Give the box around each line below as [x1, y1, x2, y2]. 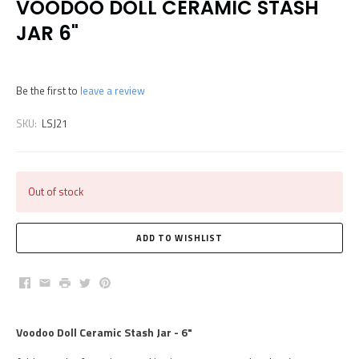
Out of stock [28, 184, 83, 200]
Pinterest [99, 272, 150, 292]
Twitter [79, 272, 119, 292]
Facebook [18, 272, 70, 292]
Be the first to [16, 83, 80, 99]
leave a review [80, 83, 145, 99]
